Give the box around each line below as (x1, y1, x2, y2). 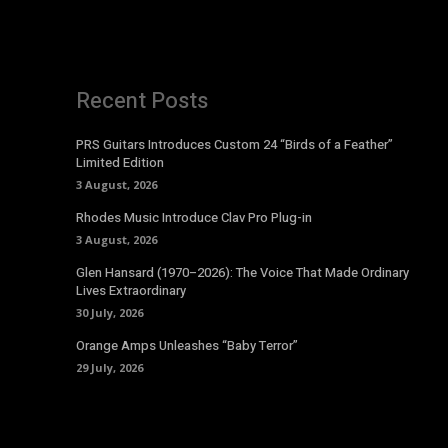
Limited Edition (76, 153, 164, 172)
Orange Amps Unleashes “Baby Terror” (76, 336, 298, 355)
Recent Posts (76, 85, 208, 117)
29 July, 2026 (76, 360, 143, 375)
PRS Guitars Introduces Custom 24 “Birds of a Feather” (76, 135, 393, 154)
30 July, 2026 (76, 305, 143, 320)
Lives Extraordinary (76, 281, 186, 300)
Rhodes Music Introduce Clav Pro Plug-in (76, 208, 312, 227)
